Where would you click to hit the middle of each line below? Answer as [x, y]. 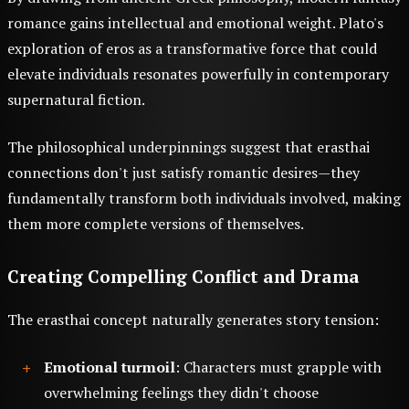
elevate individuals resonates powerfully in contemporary [198, 74]
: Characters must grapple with [278, 367]
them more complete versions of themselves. [156, 224]
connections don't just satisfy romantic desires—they [184, 173]
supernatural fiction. [76, 100]
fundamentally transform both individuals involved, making [204, 199]
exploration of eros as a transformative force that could [192, 49]
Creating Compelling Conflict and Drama [184, 277]
